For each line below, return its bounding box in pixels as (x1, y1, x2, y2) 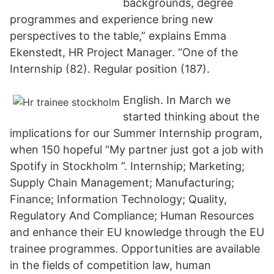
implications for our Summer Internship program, (10, 127, 262, 139)
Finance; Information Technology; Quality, (10, 193, 227, 206)
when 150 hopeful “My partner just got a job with (10, 143, 264, 156)
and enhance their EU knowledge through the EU (10, 226, 264, 239)
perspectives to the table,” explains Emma (10, 29, 226, 42)
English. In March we (123, 94, 231, 106)
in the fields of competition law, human (10, 259, 211, 272)
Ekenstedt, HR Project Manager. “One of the (10, 46, 241, 59)
